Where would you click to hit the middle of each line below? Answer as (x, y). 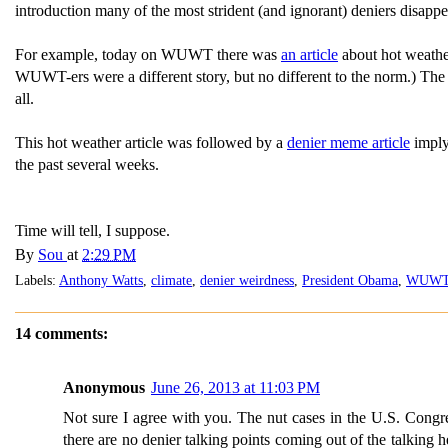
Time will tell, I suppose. (92, 230)
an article (309, 54)
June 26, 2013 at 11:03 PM (235, 387)
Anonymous (104, 387)
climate (171, 280)
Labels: (37, 280)
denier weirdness (247, 280)
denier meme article (348, 142)
